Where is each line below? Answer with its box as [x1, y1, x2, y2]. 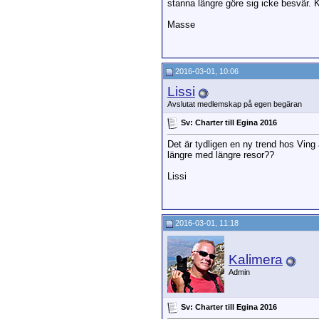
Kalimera [229, 252, 283, 267]
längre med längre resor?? [167, 150, 274, 161]
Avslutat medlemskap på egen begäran [167, 100, 302, 108]
